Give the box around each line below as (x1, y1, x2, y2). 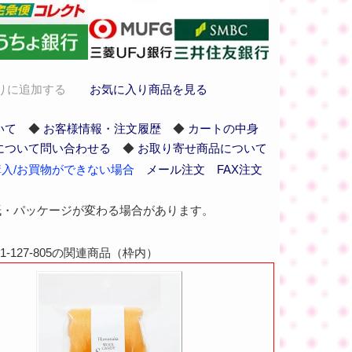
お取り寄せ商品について (137, 141, 267, 155)
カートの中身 (187, 122, 258, 135)
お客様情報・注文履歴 (42, 122, 161, 135)
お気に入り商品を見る (89, 82, 207, 96)
